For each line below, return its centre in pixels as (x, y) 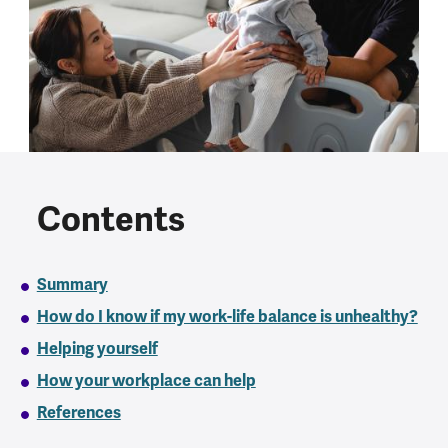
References (78, 413)
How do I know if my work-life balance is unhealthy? (227, 317)
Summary (72, 285)
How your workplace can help (146, 381)
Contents (110, 219)
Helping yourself (97, 349)
